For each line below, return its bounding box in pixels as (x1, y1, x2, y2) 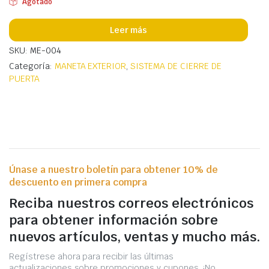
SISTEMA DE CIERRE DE (130, 61, 222, 71)
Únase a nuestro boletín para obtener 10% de (9, 163, 218, 176)
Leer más (109, 24, 148, 35)
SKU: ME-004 (9, 45, 61, 56)
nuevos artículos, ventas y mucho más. (9, 228, 260, 245)
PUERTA (9, 73, 40, 84)
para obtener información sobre (9, 211, 218, 228)
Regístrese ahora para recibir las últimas (9, 251, 174, 262)
